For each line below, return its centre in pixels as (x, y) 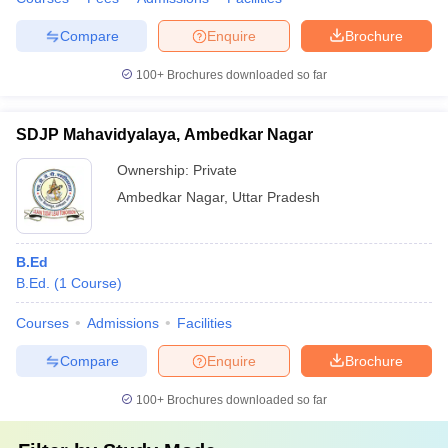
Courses (42, 323)
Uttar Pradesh (276, 197)
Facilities (204, 323)
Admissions (123, 323)
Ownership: (155, 170)
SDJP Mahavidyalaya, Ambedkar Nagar (164, 134)
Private (215, 170)
